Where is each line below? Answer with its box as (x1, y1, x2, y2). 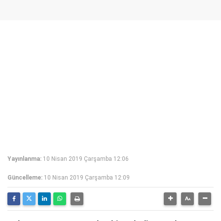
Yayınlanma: (7, 155, 41, 162)
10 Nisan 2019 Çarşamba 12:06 (43, 155, 129, 162)
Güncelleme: (7, 174, 42, 181)
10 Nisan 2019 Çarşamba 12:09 (44, 174, 130, 181)
